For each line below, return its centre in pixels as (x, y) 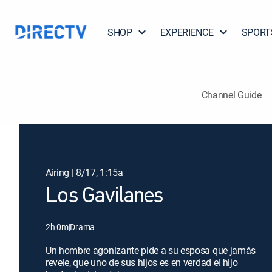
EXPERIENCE (187, 32)
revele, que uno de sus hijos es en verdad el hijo (142, 262)
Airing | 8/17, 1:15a (84, 172)
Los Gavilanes (104, 197)
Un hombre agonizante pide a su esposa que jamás (151, 250)
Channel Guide (231, 94)
